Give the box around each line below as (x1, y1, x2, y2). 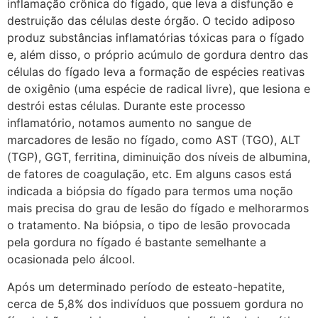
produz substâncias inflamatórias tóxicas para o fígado (7, 31, 305, 45)
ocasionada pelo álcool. (7, 252, 135, 267)
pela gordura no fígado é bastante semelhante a (7, 235, 266, 250)
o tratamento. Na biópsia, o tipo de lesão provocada (7, 218, 290, 233)
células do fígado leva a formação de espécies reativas (7, 65, 305, 79)
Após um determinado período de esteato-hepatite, (7, 279, 285, 294)
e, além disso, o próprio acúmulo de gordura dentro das (7, 48, 308, 62)
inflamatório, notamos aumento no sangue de (7, 116, 251, 131)
